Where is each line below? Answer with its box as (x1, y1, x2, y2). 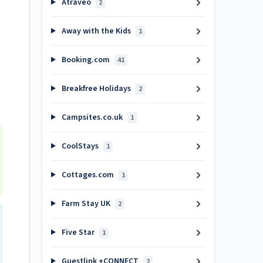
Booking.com (59, 54, 112, 66)
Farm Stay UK (59, 198, 112, 210)
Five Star (59, 227, 96, 238)
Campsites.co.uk (59, 112, 124, 123)
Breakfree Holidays (59, 83, 133, 95)
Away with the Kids (59, 25, 133, 37)
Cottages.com (59, 169, 116, 181)
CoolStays (59, 140, 100, 152)
